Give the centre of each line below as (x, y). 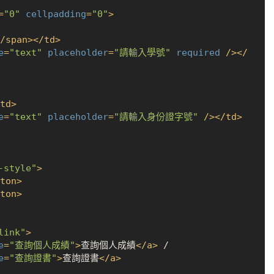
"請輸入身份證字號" (156, 117)
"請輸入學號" (142, 53)
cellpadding (56, 14)
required (198, 53)
